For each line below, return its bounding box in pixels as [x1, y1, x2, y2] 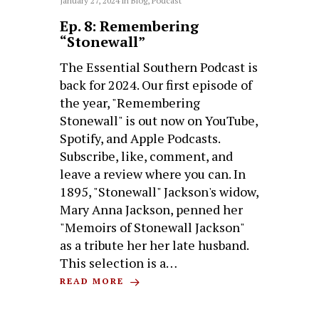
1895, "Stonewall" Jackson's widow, [60, 183, 259, 201]
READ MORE [60, 276, 128, 287]
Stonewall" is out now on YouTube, [60, 112, 258, 130]
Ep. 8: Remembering [60, 16, 199, 36]
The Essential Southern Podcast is [60, 58, 258, 76]
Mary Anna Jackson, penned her [60, 201, 244, 219]
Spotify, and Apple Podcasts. [60, 130, 221, 147]
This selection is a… [60, 254, 178, 272]
